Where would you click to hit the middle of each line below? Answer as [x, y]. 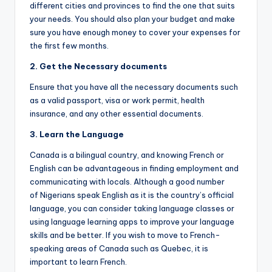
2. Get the [52, 66]
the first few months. [69, 46]
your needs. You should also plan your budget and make [132, 19]
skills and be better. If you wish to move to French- [125, 235]
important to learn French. [78, 262]
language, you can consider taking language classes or [132, 209]
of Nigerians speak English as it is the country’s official [132, 195]
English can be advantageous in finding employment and [134, 168]
